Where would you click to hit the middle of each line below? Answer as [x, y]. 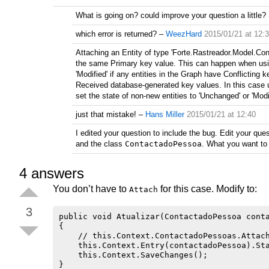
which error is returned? [116, 34]
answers [56, 173]
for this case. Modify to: [207, 189]
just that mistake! [106, 114]
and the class [100, 144]
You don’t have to [91, 189]
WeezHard [184, 34]
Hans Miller [165, 114]
